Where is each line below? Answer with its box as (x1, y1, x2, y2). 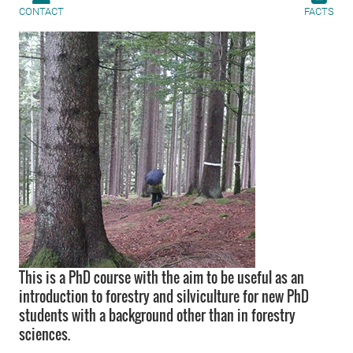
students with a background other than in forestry (19, 305, 295, 325)
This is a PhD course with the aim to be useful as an (19, 267, 304, 288)
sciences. (19, 324, 70, 344)
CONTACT (19, 6, 64, 17)
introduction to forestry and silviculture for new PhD (19, 286, 309, 307)
